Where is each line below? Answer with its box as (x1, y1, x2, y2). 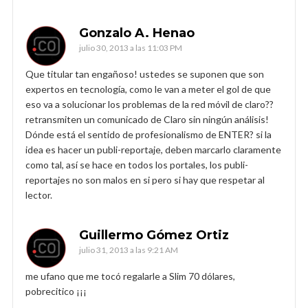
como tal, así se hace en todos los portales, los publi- (25, 158, 248, 170)
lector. (25, 188, 52, 201)
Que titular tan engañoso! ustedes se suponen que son (25, 67, 264, 80)
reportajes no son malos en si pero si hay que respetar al (25, 173, 265, 186)
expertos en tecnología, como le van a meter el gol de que (25, 82, 271, 95)
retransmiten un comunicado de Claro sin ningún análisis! (25, 113, 269, 125)
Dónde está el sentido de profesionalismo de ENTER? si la (25, 128, 272, 140)
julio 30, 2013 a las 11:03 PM (79, 42, 182, 53)
